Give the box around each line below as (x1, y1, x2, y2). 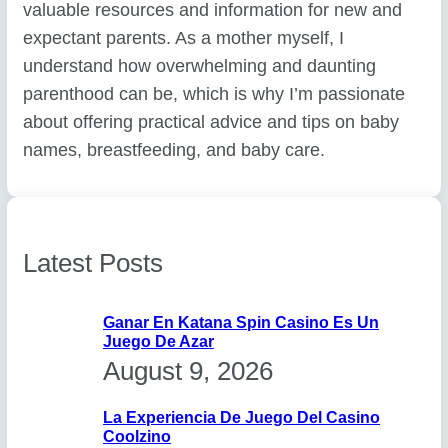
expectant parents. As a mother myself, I (23, 27, 345, 48)
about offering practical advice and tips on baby (23, 111, 400, 132)
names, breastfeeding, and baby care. (23, 139, 326, 160)
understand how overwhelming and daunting (23, 55, 377, 76)
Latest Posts (23, 247, 164, 278)
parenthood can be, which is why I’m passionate (23, 83, 406, 104)
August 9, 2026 (103, 356, 274, 387)
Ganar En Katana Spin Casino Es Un (103, 313, 380, 332)
